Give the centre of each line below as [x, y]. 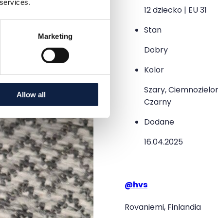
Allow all [31, 94]
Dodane [159, 122]
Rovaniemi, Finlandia [163, 207]
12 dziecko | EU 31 [175, 10]
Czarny [158, 102]
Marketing [55, 36]
